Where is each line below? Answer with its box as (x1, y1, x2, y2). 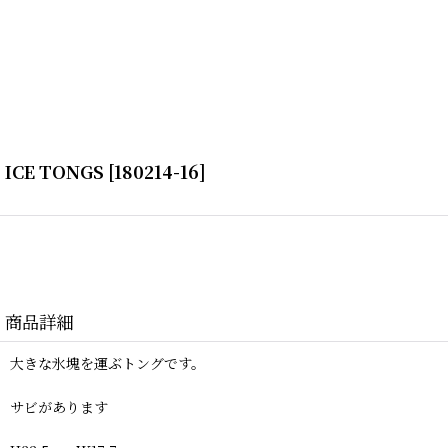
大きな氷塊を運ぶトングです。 (10, 353, 205, 374)
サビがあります (10, 397, 108, 418)
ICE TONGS (5, 159, 104, 185)
